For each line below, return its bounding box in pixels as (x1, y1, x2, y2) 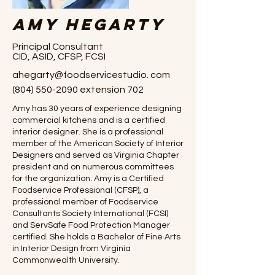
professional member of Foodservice (12, 198, 158, 206)
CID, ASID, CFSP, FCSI (12, 52, 106, 61)
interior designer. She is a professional (12, 128, 163, 136)
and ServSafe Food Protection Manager (12, 221, 170, 230)
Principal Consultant (12, 42, 103, 52)
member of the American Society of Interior (12, 139, 184, 148)
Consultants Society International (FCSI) (12, 209, 168, 218)
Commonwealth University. (12, 256, 120, 265)
